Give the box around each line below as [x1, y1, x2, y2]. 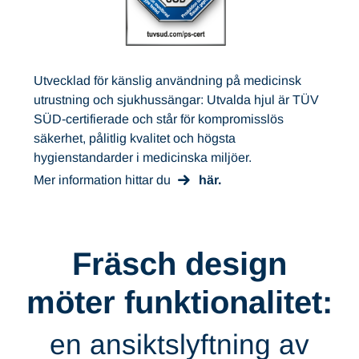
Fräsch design [72, 246, 287, 282]
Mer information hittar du [34, 172, 177, 187]
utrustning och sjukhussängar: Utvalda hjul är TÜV [34, 92, 319, 107]
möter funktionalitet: [26, 284, 333, 321]
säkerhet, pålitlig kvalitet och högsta [34, 131, 236, 145]
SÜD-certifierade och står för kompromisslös [34, 111, 284, 126]
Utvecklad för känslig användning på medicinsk [34, 73, 301, 87]
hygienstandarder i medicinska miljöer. [34, 150, 252, 164]
